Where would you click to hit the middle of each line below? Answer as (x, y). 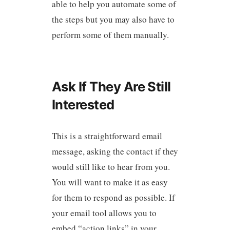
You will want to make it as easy (110, 182)
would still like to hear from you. (111, 167)
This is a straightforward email (107, 136)
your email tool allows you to (104, 213)
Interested (83, 105)
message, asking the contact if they (115, 151)
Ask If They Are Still (111, 87)
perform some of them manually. (110, 35)
